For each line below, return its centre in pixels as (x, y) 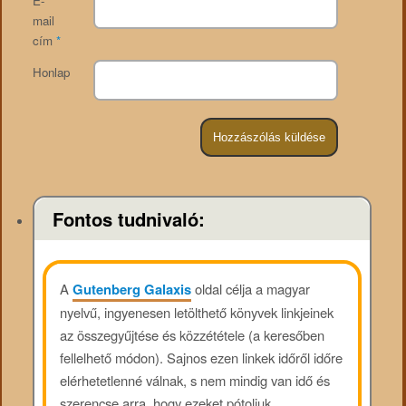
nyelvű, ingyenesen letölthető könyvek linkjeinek (196, 312)
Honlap (51, 72)
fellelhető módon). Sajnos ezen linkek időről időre (201, 357)
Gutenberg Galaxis (131, 289)
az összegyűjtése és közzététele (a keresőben (192, 334)
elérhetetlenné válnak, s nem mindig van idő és (194, 380)
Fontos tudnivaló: (129, 218)
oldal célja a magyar (250, 288)
